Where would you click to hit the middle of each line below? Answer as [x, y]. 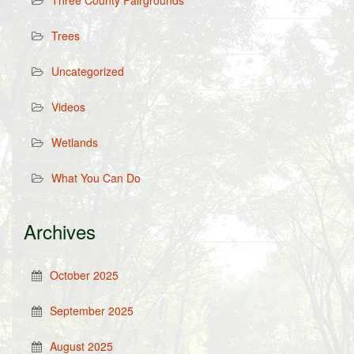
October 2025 [84, 275]
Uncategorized [88, 71]
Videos [68, 107]
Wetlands [75, 142]
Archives [60, 231]
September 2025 [92, 311]
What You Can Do [96, 178]
